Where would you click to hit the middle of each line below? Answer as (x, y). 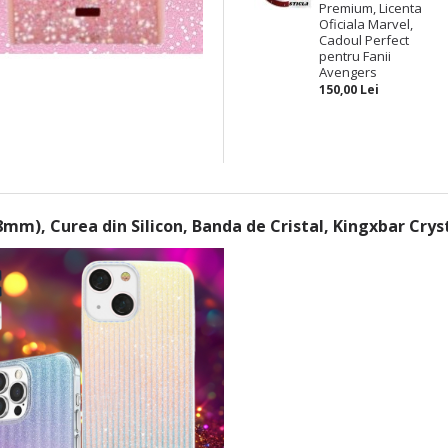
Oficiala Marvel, (366, 24)
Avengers (348, 72)
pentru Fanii (355, 56)
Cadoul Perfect (364, 40)
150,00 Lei (349, 89)
